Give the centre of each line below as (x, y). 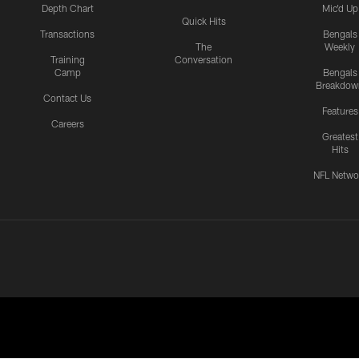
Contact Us (67, 98)
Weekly (340, 47)
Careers (67, 124)
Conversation (204, 60)
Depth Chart (67, 8)
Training (67, 60)
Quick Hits (204, 21)
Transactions (67, 34)
